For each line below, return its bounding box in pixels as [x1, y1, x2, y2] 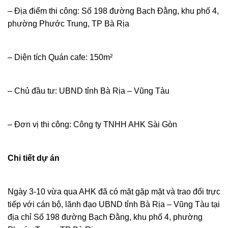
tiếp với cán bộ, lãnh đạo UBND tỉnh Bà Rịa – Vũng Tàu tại [8, 200, 220, 209]
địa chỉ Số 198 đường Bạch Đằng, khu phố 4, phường [8, 213, 203, 222]
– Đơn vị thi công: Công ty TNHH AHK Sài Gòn [8, 120, 177, 129]
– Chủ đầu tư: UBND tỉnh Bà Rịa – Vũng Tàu [8, 87, 169, 96]
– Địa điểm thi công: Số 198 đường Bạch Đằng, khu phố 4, [8, 7, 219, 16]
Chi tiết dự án [8, 154, 60, 163]
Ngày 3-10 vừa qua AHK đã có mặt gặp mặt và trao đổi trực [8, 187, 220, 196]
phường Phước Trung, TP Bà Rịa [8, 19, 129, 28]
